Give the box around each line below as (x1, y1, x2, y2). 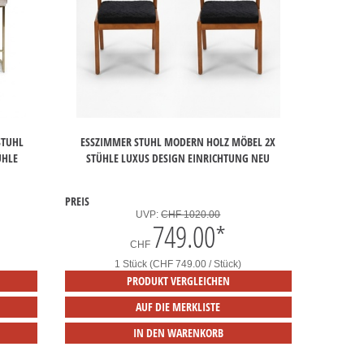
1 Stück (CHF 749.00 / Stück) (115, 258, 242, 271)
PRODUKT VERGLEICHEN (126, 273, 230, 289)
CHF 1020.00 (161, 209, 221, 221)
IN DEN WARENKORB (132, 325, 223, 341)
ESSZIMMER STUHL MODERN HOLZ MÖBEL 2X (80, 134, 276, 150)
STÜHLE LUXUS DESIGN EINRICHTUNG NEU (86, 150, 271, 167)
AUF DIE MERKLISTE (136, 299, 221, 315)
